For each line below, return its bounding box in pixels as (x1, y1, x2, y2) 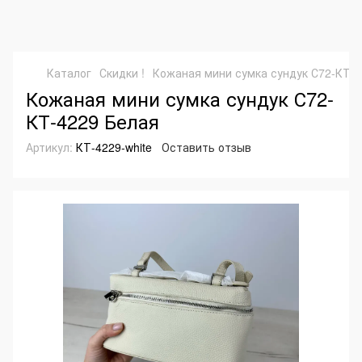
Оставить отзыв (162, 139, 251, 155)
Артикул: (26, 139, 73, 155)
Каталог (47, 65, 91, 81)
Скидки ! (99, 65, 145, 81)
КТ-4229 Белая (26, 107, 159, 135)
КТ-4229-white (73, 139, 152, 155)
